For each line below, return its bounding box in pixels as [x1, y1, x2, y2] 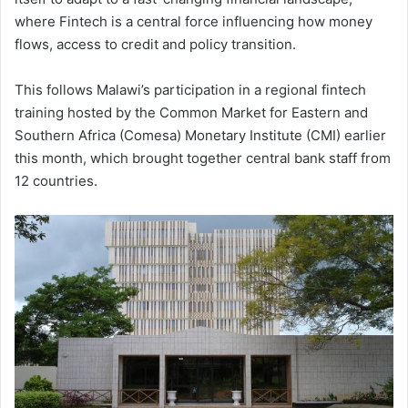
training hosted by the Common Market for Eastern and [15, 103, 368, 121]
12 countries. [15, 171, 97, 189]
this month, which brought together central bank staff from [15, 148, 391, 167]
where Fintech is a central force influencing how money [15, 12, 372, 30]
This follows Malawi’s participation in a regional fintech [15, 80, 366, 98]
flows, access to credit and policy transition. [15, 35, 296, 53]
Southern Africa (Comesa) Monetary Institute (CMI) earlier [15, 126, 386, 144]
